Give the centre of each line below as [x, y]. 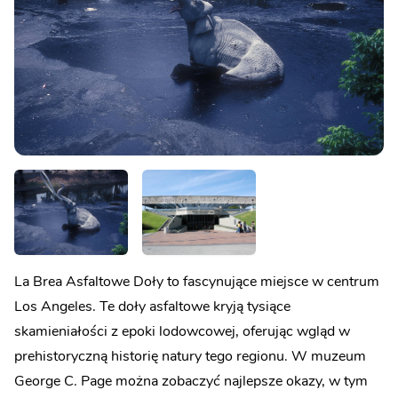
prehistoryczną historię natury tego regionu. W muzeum [190, 356]
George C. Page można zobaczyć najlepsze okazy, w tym [191, 381]
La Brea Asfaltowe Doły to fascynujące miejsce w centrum [197, 281]
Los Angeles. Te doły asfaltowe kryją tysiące [152, 306]
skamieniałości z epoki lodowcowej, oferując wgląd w [182, 331]
